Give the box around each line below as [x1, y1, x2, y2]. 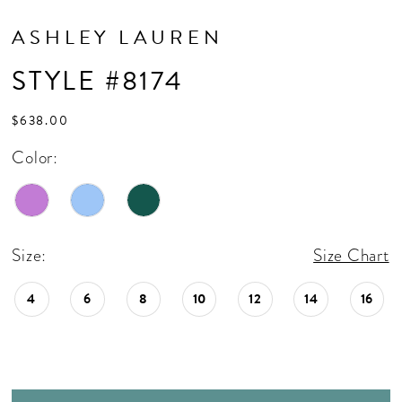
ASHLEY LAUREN [12, 22, 223, 52]
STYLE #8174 [12, 61, 184, 101]
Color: [12, 144, 58, 170]
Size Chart [313, 243, 389, 268]
